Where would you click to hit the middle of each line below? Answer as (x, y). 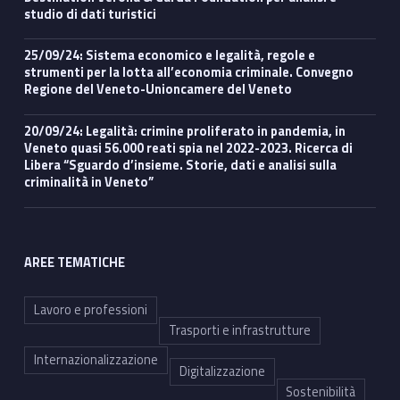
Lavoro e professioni (90, 310)
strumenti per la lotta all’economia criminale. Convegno (188, 73)
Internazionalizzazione (96, 360)
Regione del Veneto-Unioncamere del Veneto (158, 90)
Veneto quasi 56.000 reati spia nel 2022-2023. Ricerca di (188, 149)
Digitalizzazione (222, 371)
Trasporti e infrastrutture (239, 330)
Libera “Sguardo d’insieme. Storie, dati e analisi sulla (180, 166)
